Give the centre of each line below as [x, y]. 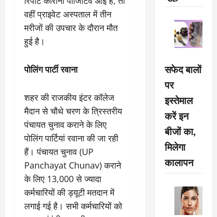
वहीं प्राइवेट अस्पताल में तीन [68, 14]
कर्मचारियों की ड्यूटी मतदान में [69, 192]
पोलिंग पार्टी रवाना [51, 69]
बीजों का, [180, 131]
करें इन [176, 116]
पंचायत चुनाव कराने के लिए [65, 124]
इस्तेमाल [178, 100]
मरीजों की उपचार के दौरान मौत [71, 28]
